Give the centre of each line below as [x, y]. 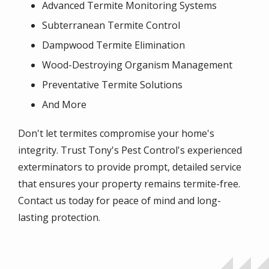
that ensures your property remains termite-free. [129, 183]
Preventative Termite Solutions [112, 84]
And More [64, 104]
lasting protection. [59, 217]
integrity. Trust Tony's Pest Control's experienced [130, 150]
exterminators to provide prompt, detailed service [130, 167]
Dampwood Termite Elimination [113, 45]
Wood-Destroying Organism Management [137, 65]
